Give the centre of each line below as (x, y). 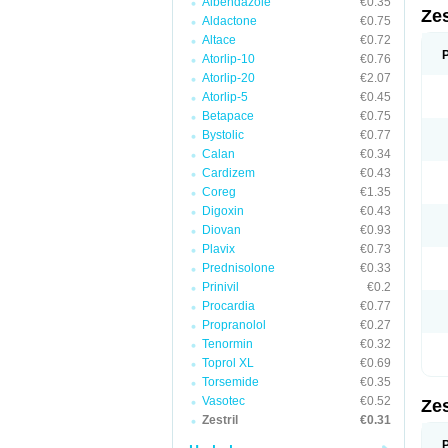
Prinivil (220, 287)
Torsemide (230, 382)
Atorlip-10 (228, 59)
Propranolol (234, 325)
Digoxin (223, 211)
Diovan (221, 230)
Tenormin (227, 344)
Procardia (228, 306)
